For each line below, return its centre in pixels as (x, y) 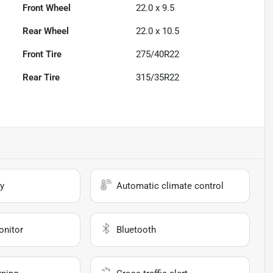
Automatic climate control (170, 186)
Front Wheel (47, 8)
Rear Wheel (46, 31)
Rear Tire (41, 78)
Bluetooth (136, 230)
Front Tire (42, 55)
